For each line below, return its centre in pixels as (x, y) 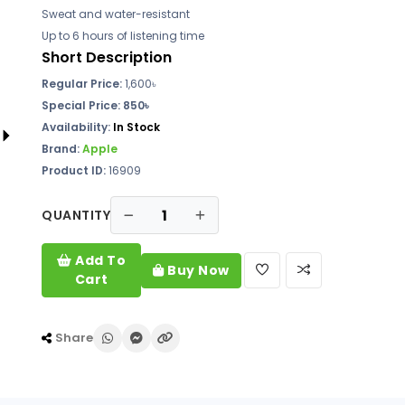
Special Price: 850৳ (95, 105)
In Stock (137, 127)
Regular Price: (83, 84)
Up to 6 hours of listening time (123, 36)
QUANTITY (76, 215)
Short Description (107, 57)
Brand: (62, 149)
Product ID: (74, 170)
